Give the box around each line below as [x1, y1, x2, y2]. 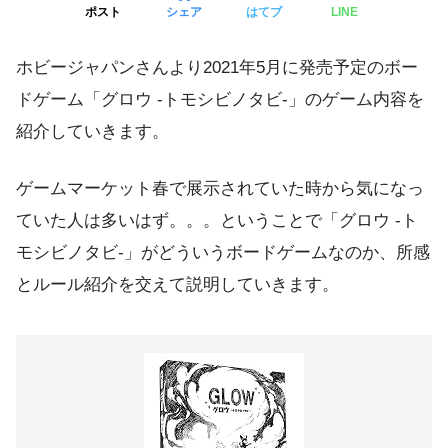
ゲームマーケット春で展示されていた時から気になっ [16, 179, 424, 199]
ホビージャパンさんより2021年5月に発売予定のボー [16, 57, 418, 77]
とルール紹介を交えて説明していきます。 [16, 275, 339, 295]
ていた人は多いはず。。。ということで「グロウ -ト [16, 211, 418, 231]
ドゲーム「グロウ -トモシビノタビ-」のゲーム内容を [16, 89, 424, 109]
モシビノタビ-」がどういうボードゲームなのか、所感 [16, 243, 430, 263]
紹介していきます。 [16, 121, 169, 141]
